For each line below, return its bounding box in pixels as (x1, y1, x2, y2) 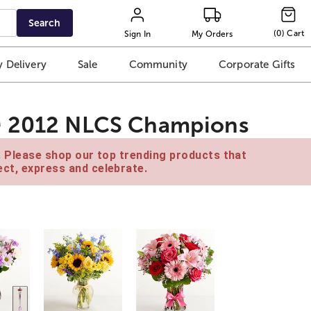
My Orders (192, 28, 233, 39)
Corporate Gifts (218, 58, 296, 71)
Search (28, 17, 61, 28)
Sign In (124, 28, 151, 39)
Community (128, 58, 187, 71)
